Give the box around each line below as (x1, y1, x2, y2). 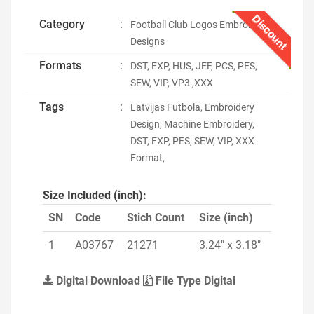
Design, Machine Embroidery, (130, 118, 254, 130)
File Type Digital (153, 274, 235, 287)
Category (39, 18, 85, 31)
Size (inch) (199, 211, 253, 224)
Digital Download (53, 274, 143, 287)
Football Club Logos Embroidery (130, 19, 269, 30)
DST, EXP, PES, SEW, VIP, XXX (130, 135, 254, 146)
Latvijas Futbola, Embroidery (130, 102, 254, 113)
